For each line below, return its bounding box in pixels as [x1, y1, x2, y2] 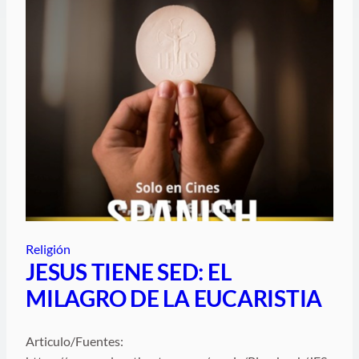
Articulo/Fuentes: [26, 333, 123, 349]
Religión [26, 241, 71, 257]
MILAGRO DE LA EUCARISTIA [26, 284, 323, 313]
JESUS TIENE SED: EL [26, 258, 232, 286]
